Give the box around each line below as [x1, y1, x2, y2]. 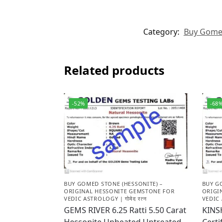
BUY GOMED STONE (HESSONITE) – [63, 180, 164, 188]
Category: [143, 26, 181, 37]
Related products [63, 61, 165, 78]
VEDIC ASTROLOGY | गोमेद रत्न [63, 195, 147, 203]
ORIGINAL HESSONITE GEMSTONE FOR [63, 187, 175, 195]
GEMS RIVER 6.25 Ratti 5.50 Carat [63, 205, 186, 216]
